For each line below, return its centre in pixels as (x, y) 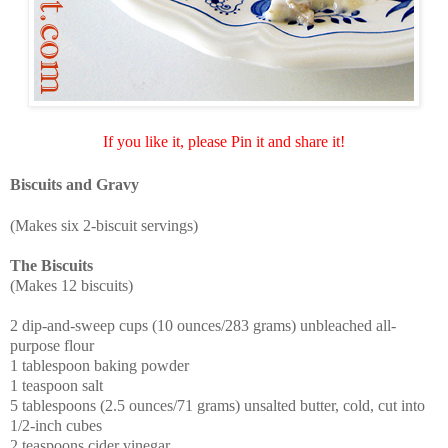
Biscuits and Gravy (74, 185)
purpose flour (52, 346)
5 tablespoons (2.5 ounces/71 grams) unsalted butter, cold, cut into (217, 406)
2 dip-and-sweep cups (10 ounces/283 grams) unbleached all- (203, 326)
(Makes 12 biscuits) (71, 286)
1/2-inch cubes (56, 426)
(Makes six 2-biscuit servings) (104, 226)
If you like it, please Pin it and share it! (224, 142)
